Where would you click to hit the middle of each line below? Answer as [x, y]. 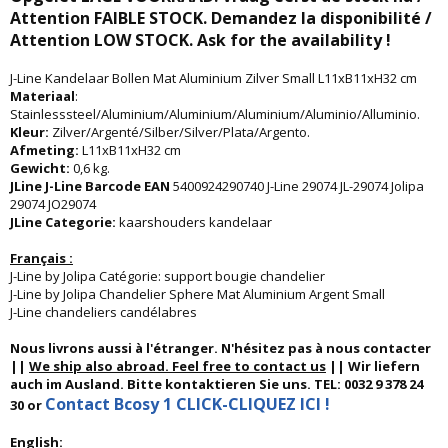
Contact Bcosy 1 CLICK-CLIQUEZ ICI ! [187, 404]
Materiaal [42, 96]
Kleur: [31, 132]
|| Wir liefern [373, 366]
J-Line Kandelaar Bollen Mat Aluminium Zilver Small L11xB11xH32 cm [213, 78]
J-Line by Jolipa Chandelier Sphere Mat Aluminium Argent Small [197, 294]
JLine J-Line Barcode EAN [91, 186]
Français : [41, 258]
